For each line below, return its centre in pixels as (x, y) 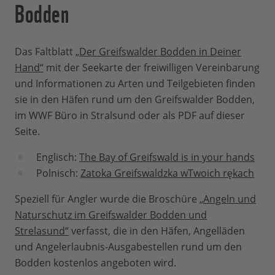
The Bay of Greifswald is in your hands (167, 157)
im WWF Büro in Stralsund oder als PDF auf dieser (130, 116)
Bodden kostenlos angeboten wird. (97, 263)
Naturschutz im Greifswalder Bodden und (111, 215)
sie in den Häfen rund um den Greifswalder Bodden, (135, 100)
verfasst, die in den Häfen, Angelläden (157, 231)
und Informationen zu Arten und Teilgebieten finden (135, 84)
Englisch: (58, 157)
